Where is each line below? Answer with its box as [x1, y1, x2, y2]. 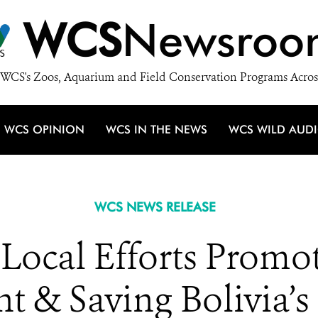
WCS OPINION [4, 123, 84, 136]
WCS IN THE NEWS [106, 123, 207, 136]
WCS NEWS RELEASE [94, 199, 216, 214]
